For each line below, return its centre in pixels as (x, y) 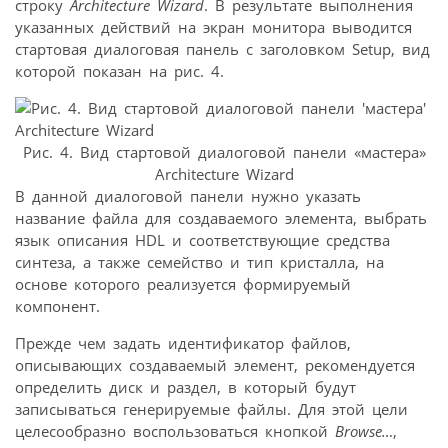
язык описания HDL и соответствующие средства (202, 239)
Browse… (364, 430)
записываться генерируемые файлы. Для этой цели (211, 408)
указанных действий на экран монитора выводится (213, 26)
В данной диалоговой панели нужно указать (188, 195)
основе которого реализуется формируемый (183, 283)
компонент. (57, 305)
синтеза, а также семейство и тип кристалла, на (199, 261)
